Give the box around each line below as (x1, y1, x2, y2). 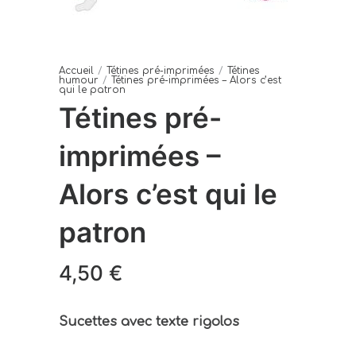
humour (59, 74, 99, 86)
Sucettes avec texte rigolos (59, 314, 239, 329)
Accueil (59, 64, 94, 76)
